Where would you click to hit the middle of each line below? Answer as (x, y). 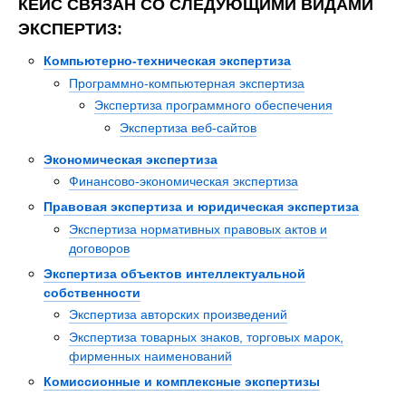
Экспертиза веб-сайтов (188, 127)
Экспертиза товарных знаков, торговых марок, (206, 337)
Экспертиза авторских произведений (178, 315)
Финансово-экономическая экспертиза (184, 182)
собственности (92, 292)
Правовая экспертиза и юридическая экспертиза (201, 207)
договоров (99, 248)
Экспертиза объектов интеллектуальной (174, 273)
